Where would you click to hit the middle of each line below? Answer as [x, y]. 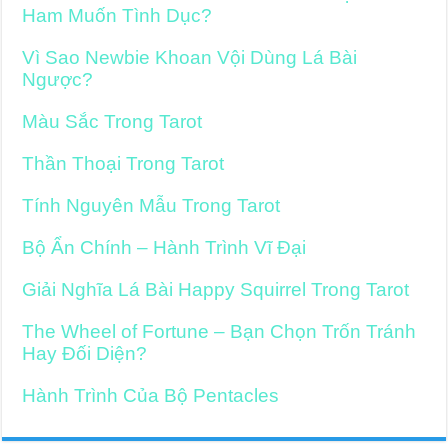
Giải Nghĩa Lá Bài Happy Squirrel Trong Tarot [216, 289]
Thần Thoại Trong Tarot [123, 163]
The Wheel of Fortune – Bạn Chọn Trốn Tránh [219, 331]
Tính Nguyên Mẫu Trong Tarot [151, 205]
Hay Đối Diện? [85, 353]
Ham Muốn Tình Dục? [117, 15]
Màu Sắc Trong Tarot [112, 121]
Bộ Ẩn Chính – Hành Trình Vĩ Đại [164, 247]
